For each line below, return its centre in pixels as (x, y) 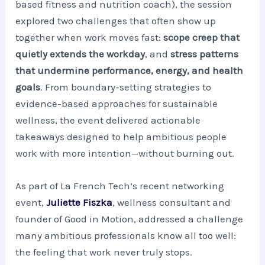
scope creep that (202, 37)
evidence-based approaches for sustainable (117, 103)
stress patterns (205, 54)
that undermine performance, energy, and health (130, 70)
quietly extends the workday (80, 54)
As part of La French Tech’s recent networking (120, 185)
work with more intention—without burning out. (125, 153)
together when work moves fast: (90, 37)
